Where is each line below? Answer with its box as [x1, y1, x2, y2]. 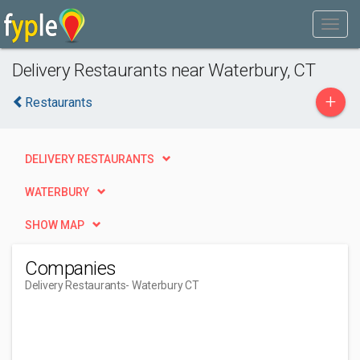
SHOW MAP [25, 219, 84, 231]
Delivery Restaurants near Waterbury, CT [12, 59, 316, 80]
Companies [25, 257, 117, 280]
